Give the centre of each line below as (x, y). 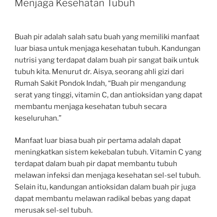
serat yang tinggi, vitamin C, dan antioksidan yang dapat (108, 95)
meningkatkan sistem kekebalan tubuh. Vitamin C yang (108, 152)
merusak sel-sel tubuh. (54, 210)
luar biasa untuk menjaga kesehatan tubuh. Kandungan (108, 48)
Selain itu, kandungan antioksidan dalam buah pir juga (105, 187)
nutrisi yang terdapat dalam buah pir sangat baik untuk (107, 60)
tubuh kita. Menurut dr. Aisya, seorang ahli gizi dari (99, 71)
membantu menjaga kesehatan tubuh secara (91, 106)
